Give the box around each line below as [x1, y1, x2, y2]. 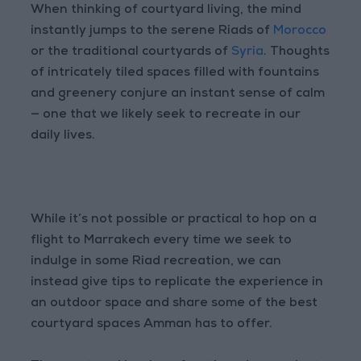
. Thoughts [263, 46, 330, 60]
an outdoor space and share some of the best [31, 297, 318, 311]
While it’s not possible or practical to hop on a [31, 214, 317, 227]
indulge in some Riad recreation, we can [31, 255, 282, 269]
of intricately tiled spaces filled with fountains [31, 67, 320, 81]
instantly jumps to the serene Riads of [31, 25, 274, 39]
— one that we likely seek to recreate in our [31, 109, 301, 122]
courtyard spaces [31, 318, 144, 332]
